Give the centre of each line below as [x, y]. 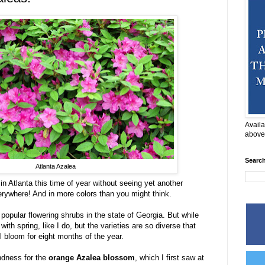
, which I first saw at [169, 258]
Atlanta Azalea [56, 167]
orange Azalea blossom [91, 258]
